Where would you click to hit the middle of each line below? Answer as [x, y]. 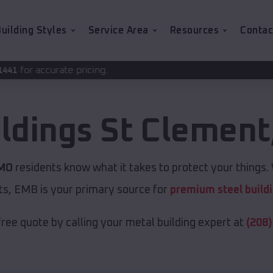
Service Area [118, 30]
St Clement [185, 132]
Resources [194, 30]
